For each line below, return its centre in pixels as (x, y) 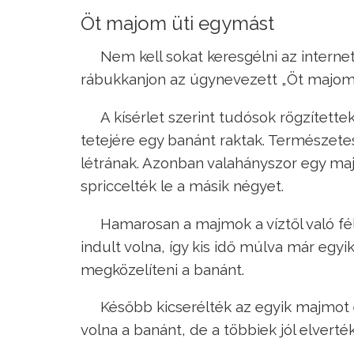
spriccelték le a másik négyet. (182, 185)
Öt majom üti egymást (177, 24)
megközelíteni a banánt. (162, 269)
